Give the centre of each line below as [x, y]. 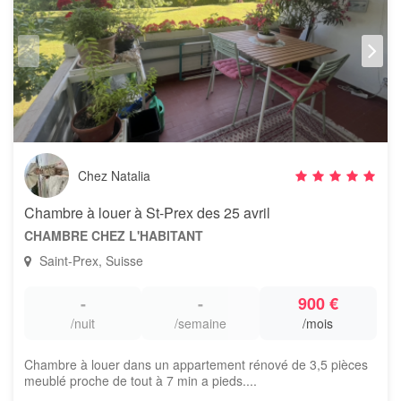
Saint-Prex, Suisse [90, 260]
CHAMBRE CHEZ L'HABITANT [114, 235]
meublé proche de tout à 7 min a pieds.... [141, 380]
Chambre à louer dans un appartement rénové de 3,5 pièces [196, 364]
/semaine [200, 323]
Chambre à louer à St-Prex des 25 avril [147, 213]
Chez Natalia [114, 175]
